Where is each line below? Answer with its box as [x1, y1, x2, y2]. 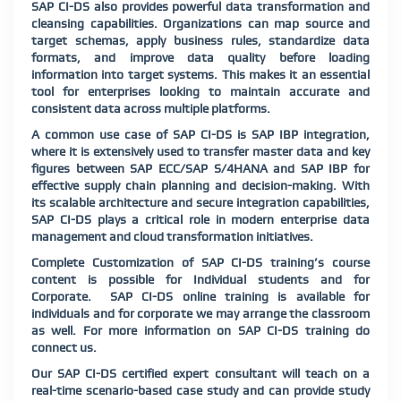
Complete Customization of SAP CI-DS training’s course [31, 255, 370, 270]
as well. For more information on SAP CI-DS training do [31, 323, 370, 338]
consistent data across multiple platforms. [31, 101, 270, 116]
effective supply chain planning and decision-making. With [31, 178, 370, 193]
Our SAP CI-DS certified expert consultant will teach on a [31, 366, 370, 381]
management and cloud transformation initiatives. [31, 229, 313, 244]
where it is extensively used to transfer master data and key [31, 144, 370, 159]
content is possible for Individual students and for [31, 272, 370, 287]
